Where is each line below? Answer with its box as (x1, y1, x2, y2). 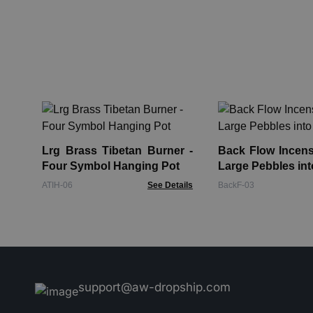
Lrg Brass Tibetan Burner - (42, 145, 193, 157)
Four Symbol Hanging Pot (42, 160, 180, 173)
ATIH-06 (42, 180, 73, 191)
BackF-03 (218, 180, 254, 191)
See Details (147, 180, 193, 191)
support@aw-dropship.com (78, 279, 231, 294)
